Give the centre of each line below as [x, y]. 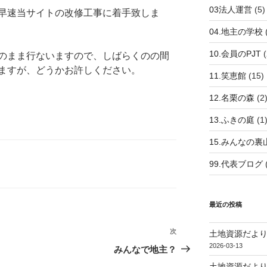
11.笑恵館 [227, 75]
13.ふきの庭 [232, 119]
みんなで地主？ [145, 249]
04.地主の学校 [236, 31]
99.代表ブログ [236, 164]
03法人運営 [230, 9]
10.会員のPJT [235, 53]
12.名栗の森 [232, 97]
